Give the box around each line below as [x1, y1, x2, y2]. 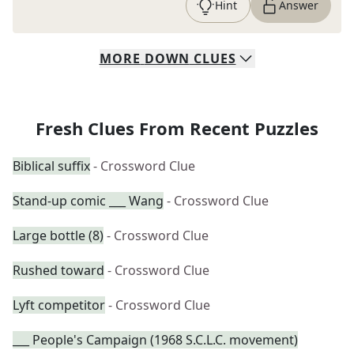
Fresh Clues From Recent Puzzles [36, 116, 318, 140]
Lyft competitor [13, 296, 105, 314]
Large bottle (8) [13, 227, 104, 244]
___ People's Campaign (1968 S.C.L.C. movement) [13, 331, 298, 348]
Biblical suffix [13, 157, 90, 175]
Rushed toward [13, 262, 104, 279]
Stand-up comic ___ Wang [13, 192, 164, 209]
